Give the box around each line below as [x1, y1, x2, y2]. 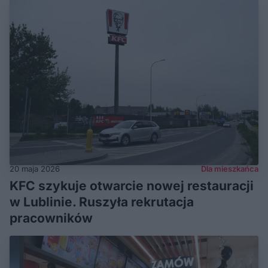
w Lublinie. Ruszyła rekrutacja [10, 194, 194, 209]
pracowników [10, 210, 93, 226]
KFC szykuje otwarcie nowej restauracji [10, 178, 254, 193]
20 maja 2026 [10, 163, 60, 173]
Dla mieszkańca [201, 163, 258, 173]
